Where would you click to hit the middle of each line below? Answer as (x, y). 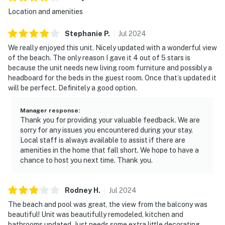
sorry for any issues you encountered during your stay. (106, 130)
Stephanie (84, 33)
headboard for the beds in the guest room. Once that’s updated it (112, 78)
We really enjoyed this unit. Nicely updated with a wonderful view (113, 47)
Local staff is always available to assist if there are (103, 140)
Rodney (78, 190)
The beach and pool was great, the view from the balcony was (108, 204)
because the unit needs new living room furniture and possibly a (110, 68)
